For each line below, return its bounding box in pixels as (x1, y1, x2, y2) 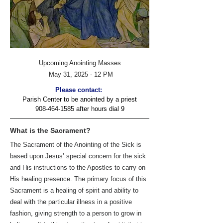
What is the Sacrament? (10, 126, 91, 134)
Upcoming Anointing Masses (38, 59, 121, 67)
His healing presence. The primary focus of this (10, 175, 146, 183)
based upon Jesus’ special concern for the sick (10, 152, 146, 160)
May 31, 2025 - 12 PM (46, 71, 113, 78)
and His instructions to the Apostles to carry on (10, 164, 145, 171)
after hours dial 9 (74, 105, 124, 112)
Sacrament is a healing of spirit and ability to (10, 187, 138, 194)
